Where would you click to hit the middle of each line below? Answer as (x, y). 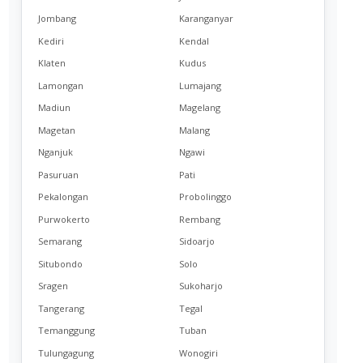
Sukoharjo (201, 286)
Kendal (194, 41)
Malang (194, 130)
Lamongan (61, 85)
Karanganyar (206, 19)
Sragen (53, 286)
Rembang (199, 219)
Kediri (51, 41)
